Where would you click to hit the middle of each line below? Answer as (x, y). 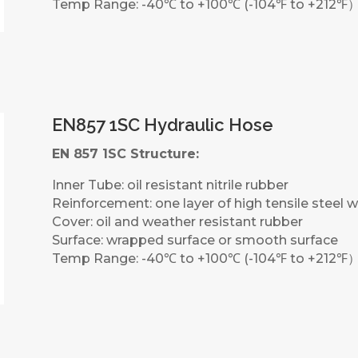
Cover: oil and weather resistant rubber (177, 222)
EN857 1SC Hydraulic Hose (162, 125)
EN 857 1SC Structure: (125, 154)
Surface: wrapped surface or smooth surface (195, 241)
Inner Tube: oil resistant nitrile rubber (170, 185)
